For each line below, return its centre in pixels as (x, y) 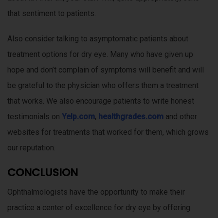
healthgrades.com (131, 117)
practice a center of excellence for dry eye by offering (99, 208)
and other (180, 117)
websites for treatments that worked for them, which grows (108, 132)
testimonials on (35, 117)
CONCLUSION (43, 173)
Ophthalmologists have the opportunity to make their (96, 192)
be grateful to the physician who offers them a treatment (103, 86)
